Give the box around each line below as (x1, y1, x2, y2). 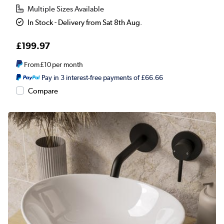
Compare (28, 86, 58, 96)
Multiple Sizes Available (27, 4, 104, 14)
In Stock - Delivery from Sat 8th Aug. (27, 18, 143, 27)
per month (51, 60, 83, 69)
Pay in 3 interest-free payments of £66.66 (41, 73, 163, 82)
